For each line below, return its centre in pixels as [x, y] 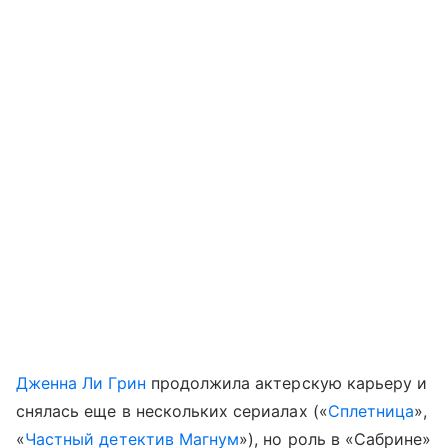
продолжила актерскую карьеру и [286, 383]
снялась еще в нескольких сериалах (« [172, 411]
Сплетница [371, 411]
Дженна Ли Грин [81, 383]
